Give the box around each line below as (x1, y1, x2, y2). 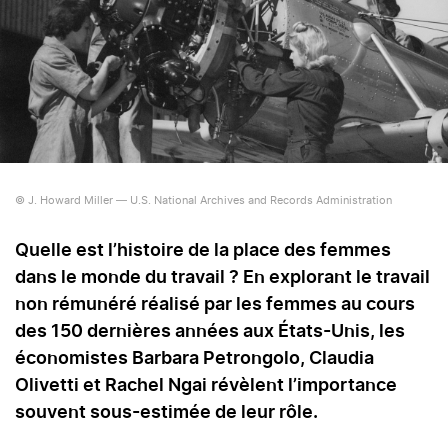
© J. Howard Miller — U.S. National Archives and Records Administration (15, 195, 392, 207)
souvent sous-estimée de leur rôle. (15, 404, 318, 423)
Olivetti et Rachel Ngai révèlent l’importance (15, 377, 397, 396)
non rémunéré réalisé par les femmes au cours (15, 296, 415, 315)
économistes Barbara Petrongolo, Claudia (15, 350, 374, 369)
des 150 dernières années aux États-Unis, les (15, 323, 405, 342)
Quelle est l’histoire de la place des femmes (15, 242, 391, 261)
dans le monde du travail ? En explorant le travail (15, 269, 430, 288)
